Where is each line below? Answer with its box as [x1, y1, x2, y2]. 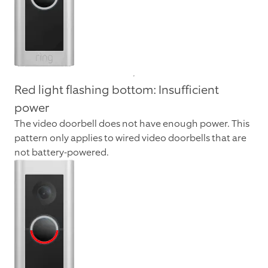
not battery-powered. [14, 146, 109, 159]
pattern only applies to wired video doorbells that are [14, 132, 246, 145]
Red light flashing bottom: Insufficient [14, 82, 219, 98]
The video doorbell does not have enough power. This [14, 117, 249, 130]
